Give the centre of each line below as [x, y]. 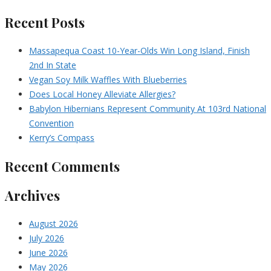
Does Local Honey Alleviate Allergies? [102, 94]
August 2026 [54, 223]
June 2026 [48, 252]
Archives [32, 195]
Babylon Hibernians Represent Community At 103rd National [148, 108]
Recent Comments [62, 166]
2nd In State [53, 65]
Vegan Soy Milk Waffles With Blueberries [108, 79]
